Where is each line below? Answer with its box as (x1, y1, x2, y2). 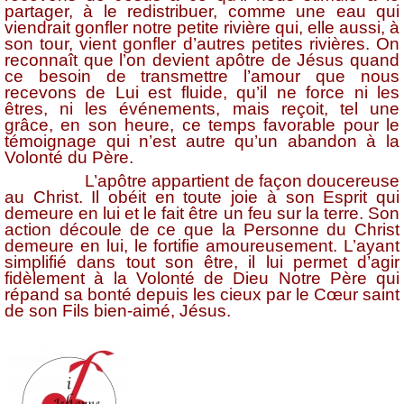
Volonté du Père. (5, 148, 133, 168)
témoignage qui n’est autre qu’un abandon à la (5, 132, 399, 151)
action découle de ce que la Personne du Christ (5, 220, 399, 240)
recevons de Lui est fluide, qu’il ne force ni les (5, 83, 399, 103)
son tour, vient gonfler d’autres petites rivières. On (5, 34, 399, 54)
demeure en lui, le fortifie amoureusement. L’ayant (5, 236, 399, 256)
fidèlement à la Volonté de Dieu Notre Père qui (5, 269, 399, 289)
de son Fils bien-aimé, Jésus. (5, 301, 231, 321)
